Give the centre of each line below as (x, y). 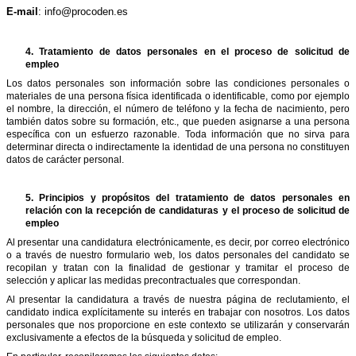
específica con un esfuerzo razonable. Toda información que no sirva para (178, 134)
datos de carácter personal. (65, 159)
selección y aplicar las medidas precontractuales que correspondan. (153, 280)
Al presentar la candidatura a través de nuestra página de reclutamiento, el (178, 299)
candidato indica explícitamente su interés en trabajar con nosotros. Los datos (178, 312)
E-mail (22, 11)
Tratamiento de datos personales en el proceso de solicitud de (195, 51)
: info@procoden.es (83, 11)
